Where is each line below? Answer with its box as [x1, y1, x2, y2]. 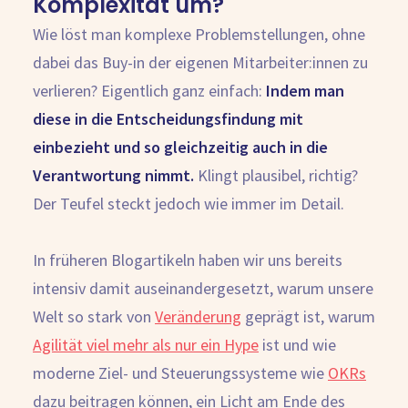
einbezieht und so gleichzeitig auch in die [33, 137, 328, 158]
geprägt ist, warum [241, 306, 375, 327]
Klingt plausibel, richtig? [198, 165, 358, 186]
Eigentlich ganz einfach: [101, 80, 266, 101]
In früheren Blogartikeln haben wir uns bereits [33, 250, 342, 270]
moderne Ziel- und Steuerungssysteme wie [33, 362, 328, 383]
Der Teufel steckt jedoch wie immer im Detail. [33, 193, 348, 214]
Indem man [266, 80, 344, 101]
